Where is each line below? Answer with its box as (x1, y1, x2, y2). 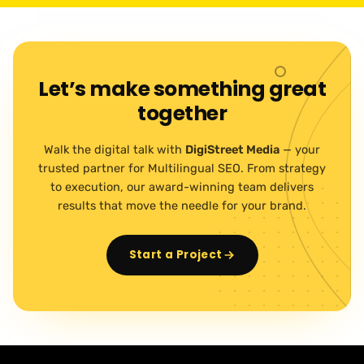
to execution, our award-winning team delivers (50, 180, 314, 195)
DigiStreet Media (185, 142, 279, 158)
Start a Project (128, 247, 223, 263)
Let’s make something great (38, 75, 326, 104)
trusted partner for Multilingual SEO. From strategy (38, 161, 326, 176)
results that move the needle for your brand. (58, 198, 306, 214)
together (137, 99, 227, 128)
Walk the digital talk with (44, 142, 185, 158)
